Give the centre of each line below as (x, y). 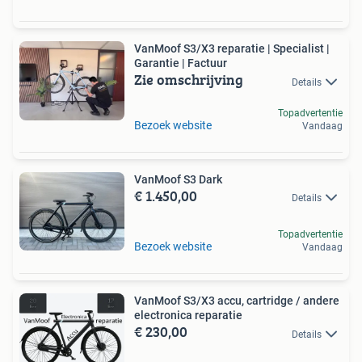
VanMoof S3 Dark (178, 179)
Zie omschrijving (189, 80)
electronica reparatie (188, 316)
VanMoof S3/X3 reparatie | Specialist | (232, 49)
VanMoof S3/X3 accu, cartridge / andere (237, 301)
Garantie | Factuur (181, 63)
